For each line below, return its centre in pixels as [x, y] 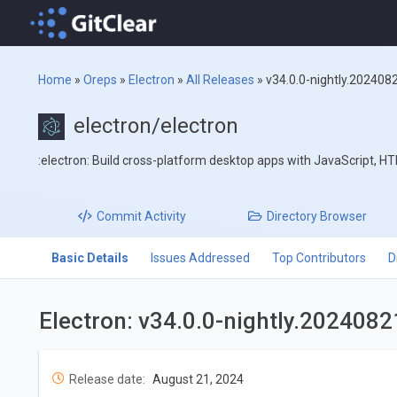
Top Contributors [319, 258]
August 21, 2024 [198, 379]
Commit [120, 217]
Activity [164, 217]
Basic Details [90, 258]
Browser [343, 217]
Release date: [107, 379]
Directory [292, 217]
